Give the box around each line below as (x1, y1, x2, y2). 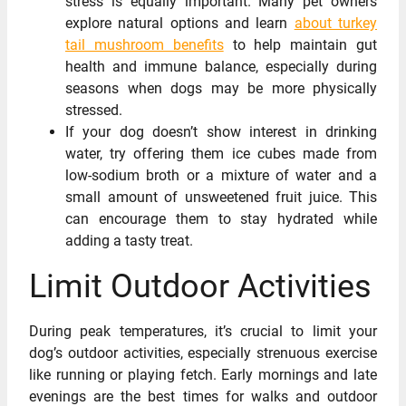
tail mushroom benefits (65, 36, 224, 54)
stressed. (65, 101, 122, 120)
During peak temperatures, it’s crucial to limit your (29, 322, 377, 340)
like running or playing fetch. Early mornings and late (29, 365, 377, 383)
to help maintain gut (223, 36, 378, 54)
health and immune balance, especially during (65, 58, 377, 76)
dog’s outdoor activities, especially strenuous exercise (29, 343, 377, 362)
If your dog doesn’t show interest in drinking (65, 123, 377, 141)
